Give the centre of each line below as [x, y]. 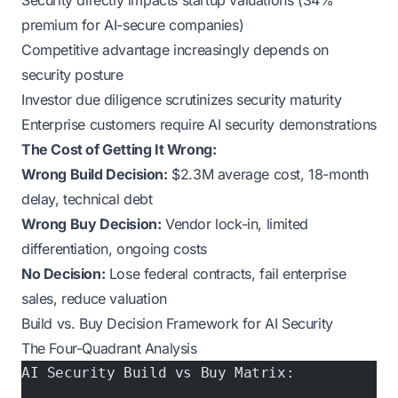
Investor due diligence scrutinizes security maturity [182, 99]
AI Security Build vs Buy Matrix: [158, 373]
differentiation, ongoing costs [115, 249]
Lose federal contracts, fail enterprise [226, 274]
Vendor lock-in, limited [235, 224]
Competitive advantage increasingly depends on [175, 50]
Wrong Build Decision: [95, 174]
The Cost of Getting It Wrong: [119, 149]
